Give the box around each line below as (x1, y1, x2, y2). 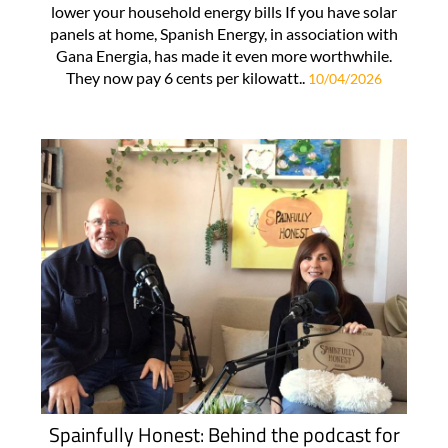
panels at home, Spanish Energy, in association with (50, 24, 398, 44)
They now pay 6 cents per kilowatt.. (66, 68, 308, 88)
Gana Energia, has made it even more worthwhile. (56, 46, 392, 66)
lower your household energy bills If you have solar (51, 2, 397, 22)
